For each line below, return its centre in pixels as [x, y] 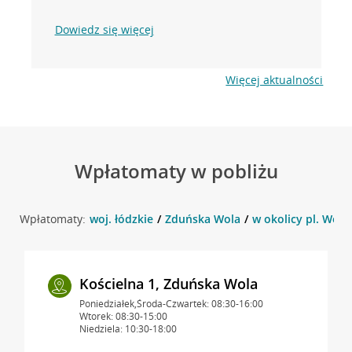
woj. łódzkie [121, 218]
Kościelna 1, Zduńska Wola [168, 283]
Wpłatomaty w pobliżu [176, 170]
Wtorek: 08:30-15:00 [123, 316]
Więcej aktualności [275, 79]
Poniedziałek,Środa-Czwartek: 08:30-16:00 [171, 303]
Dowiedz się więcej [104, 29]
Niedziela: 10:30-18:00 [128, 328]
